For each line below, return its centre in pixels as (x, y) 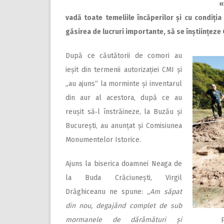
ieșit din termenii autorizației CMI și (124, 69)
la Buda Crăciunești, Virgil (124, 177)
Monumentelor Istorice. (103, 139)
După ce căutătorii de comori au (124, 55)
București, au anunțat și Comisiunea (124, 125)
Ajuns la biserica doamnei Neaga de (124, 163)
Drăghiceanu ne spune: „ (108, 191)
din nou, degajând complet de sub (124, 205)
